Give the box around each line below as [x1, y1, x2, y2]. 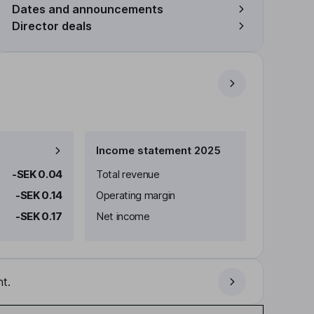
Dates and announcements [12, 2, 163, 16]
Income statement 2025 [96, 144, 221, 157]
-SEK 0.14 [15, 189, 62, 202]
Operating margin [96, 189, 175, 202]
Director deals [12, 19, 92, 33]
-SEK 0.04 [11, 168, 62, 181]
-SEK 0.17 [15, 210, 62, 223]
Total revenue [96, 168, 160, 181]
